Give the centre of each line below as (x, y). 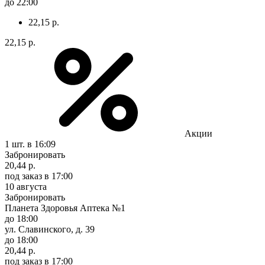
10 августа (26, 186)
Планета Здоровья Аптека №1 (65, 208)
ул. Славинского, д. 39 (50, 229)
